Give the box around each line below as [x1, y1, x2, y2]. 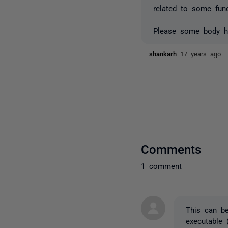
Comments [141, 141, 202, 155]
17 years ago [180, 50, 221, 57]
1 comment [141, 161, 182, 169]
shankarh [149, 50, 181, 57]
